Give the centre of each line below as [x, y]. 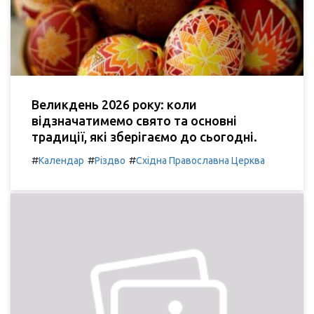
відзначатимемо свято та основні [134, 120]
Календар [61, 160]
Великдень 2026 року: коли [114, 104]
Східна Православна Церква [200, 160]
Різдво [110, 160]
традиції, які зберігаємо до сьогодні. [144, 136]
